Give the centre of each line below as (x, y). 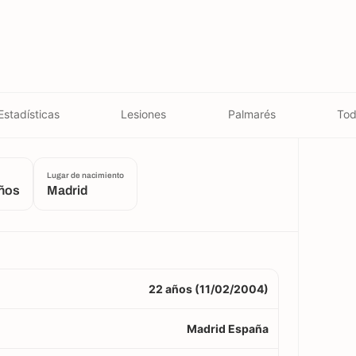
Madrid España (228, 329)
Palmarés (252, 114)
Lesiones (144, 114)
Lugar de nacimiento (85, 175)
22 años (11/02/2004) (209, 289)
